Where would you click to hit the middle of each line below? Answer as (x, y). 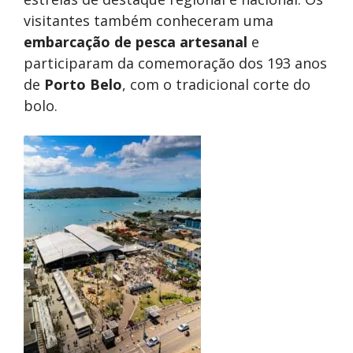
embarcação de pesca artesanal (136, 42)
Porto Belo (83, 85)
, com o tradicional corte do (216, 85)
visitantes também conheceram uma (149, 21)
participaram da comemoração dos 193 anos (175, 63)
